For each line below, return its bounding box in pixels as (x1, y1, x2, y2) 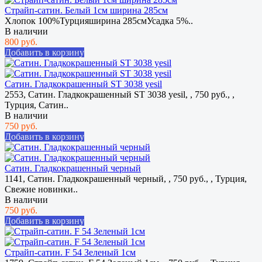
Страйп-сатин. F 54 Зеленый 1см (5, 247, 136, 257)
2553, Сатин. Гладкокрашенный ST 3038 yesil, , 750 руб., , (5, 89, 235, 99)
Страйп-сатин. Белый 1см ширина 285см (5, 5, 168, 15)
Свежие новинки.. (5, 184, 78, 194)
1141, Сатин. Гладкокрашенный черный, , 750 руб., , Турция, (5, 173, 247, 184)
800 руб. (5, 36, 37, 47)
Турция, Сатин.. (5, 99, 68, 110)
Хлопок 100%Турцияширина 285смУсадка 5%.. (5, 15, 193, 26)
